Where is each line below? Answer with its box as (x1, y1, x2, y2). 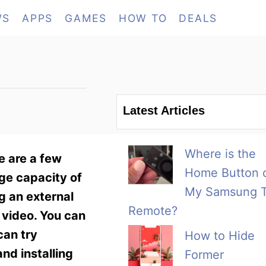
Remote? (128, 204, 178, 218)
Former (185, 248, 224, 262)
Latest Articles (123, 104, 205, 118)
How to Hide (185, 229, 255, 243)
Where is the (185, 147, 256, 161)
